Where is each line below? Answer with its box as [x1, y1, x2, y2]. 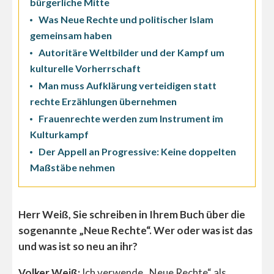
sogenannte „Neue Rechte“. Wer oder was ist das [18, 224, 253, 237]
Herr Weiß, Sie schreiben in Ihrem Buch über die [18, 208, 245, 221]
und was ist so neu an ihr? [18, 240, 138, 253]
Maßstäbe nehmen [30, 161, 115, 174]
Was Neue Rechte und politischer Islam [39, 13, 213, 26]
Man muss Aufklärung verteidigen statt [39, 80, 217, 92]
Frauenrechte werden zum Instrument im [39, 113, 223, 125]
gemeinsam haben [30, 29, 112, 42]
